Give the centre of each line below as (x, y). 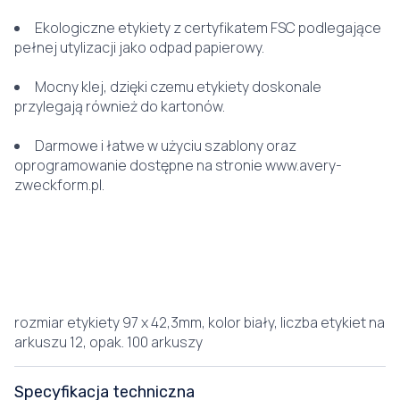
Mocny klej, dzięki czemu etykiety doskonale (178, 87)
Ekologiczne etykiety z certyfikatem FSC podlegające (208, 28)
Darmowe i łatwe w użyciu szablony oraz (166, 146)
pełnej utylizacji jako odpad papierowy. (139, 47)
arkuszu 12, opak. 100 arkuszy (108, 342)
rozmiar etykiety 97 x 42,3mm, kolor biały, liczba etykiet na (200, 322)
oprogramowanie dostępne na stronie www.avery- (178, 165)
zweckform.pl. (59, 185)
